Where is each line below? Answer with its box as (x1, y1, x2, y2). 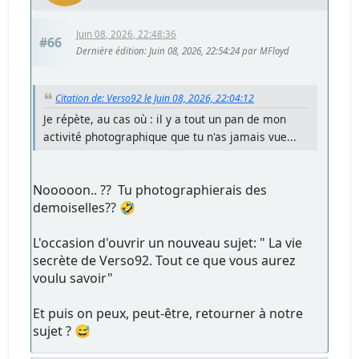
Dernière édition (76, 45, 145, 58)
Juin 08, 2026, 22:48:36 (76, 28, 177, 41)
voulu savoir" (33, 269, 114, 288)
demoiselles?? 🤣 (33, 199, 136, 217)
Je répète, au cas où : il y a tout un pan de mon (43, 111, 287, 127)
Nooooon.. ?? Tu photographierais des (33, 181, 268, 200)
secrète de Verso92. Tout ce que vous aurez (33, 252, 296, 270)
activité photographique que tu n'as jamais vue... (43, 129, 297, 145)
